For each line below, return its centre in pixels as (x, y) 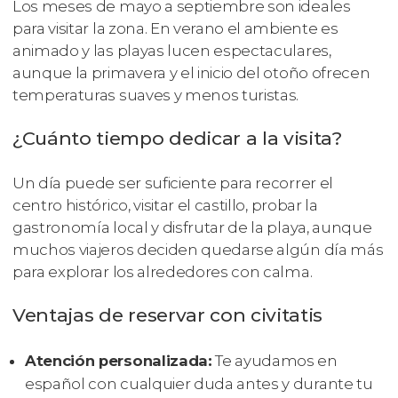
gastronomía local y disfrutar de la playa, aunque (192, 227)
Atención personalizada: (119, 360)
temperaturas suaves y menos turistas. (156, 95)
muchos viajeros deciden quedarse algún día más (198, 249)
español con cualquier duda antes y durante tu (199, 383)
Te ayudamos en (275, 360)
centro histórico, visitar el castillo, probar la (165, 205)
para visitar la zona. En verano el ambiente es (175, 28)
